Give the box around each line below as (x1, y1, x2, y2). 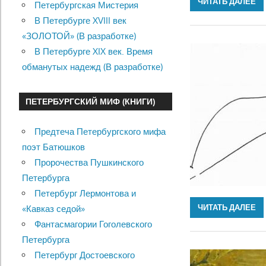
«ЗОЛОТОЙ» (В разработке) (21, 30, 136, 42)
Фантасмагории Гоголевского (34, 218, 152, 230)
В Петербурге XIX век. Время (34, 45, 153, 57)
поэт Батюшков (21, 141, 85, 153)
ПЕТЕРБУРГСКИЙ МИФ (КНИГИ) (26, 96, 156, 107)
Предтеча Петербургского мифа (34, 125, 166, 137)
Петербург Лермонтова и (34, 187, 136, 199)
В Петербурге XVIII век (34, 14, 126, 26)
